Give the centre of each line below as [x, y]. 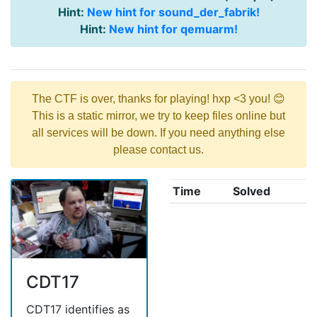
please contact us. [158, 150]
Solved [251, 191]
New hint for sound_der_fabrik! [173, 12]
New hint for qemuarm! [173, 29]
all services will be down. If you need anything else [158, 133]
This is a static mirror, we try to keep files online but [158, 116]
